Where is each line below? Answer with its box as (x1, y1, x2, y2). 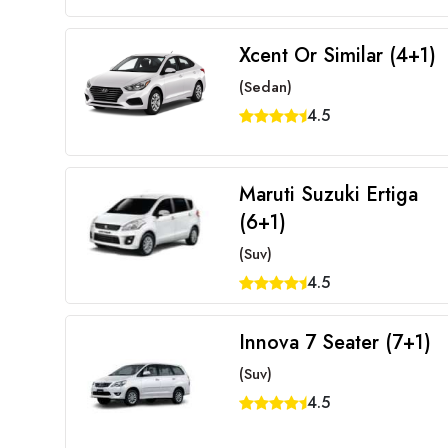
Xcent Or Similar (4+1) (238, 41, 436, 70)
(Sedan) (238, 76, 292, 98)
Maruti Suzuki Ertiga (238, 180, 418, 209)
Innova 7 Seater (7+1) (238, 328, 431, 357)
